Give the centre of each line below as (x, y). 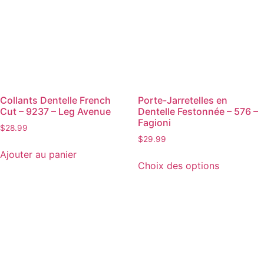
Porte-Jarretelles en (183, 100)
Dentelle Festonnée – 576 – (198, 111)
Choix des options (179, 165)
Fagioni (154, 122)
